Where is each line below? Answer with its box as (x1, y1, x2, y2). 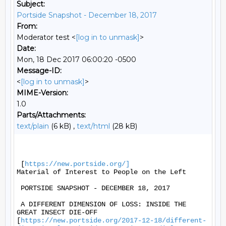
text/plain (17, 122, 49, 131)
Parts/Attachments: (17, 110, 86, 120)
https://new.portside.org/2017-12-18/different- (21, 216, 206, 224)
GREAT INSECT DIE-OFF (17, 208, 97, 216)
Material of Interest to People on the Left (17, 168, 190, 176)
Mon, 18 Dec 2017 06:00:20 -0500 (17, 55, 136, 64)
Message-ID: (17, 66, 62, 75)
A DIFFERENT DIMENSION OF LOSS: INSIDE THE (17, 200, 186, 208)
